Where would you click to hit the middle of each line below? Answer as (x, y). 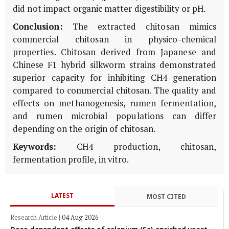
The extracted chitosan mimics (139, 27)
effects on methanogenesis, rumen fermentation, (114, 104)
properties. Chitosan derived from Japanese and (114, 52)
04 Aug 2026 (80, 218)
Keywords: (35, 147)
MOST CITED (166, 196)
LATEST (62, 196)
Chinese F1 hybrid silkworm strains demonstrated (114, 65)
